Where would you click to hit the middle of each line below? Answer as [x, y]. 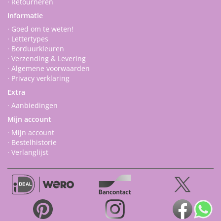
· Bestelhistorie [32, 142]
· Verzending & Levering [47, 58]
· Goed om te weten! [40, 29]
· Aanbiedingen [33, 105]
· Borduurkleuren [36, 49]
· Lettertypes [28, 39]
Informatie [25, 16]
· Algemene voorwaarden [49, 68]
